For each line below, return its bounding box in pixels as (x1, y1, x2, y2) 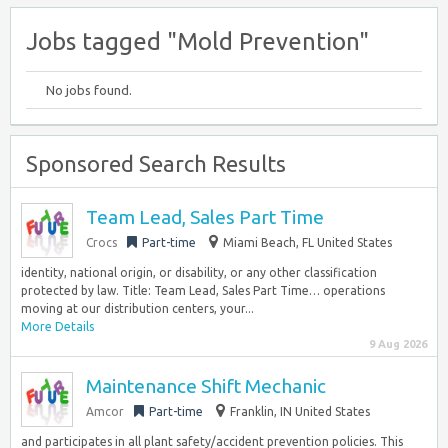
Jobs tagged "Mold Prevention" (26, 28, 369, 55)
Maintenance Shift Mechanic (86, 375, 326, 397)
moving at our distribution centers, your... (21, 302, 254, 315)
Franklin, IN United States (230, 405, 370, 418)
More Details (21, 320, 94, 333)
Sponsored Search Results (26, 151, 286, 176)
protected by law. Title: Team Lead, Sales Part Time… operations (21, 284, 385, 297)
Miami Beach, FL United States (223, 236, 392, 249)
